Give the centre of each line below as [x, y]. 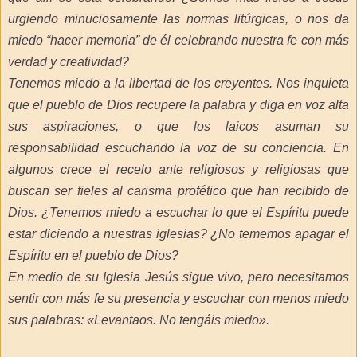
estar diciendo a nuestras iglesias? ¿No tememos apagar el [178, 234]
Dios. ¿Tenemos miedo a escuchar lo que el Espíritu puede [178, 213]
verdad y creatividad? [69, 62]
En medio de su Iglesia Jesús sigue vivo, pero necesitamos [178, 277]
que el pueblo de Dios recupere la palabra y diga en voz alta [178, 105]
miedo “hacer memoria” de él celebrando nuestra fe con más [178, 41]
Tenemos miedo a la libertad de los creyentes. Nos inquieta [178, 84]
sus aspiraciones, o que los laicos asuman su [178, 127]
